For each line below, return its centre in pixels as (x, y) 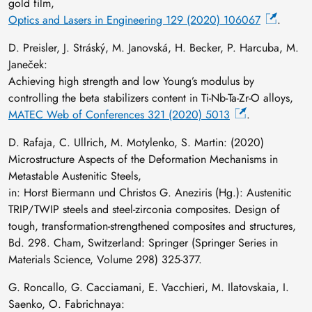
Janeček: (28, 64)
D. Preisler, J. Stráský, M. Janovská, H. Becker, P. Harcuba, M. (154, 47)
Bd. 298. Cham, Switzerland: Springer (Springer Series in (143, 242)
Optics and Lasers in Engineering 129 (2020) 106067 (134, 19)
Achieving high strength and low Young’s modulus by (131, 81)
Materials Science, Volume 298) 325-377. (105, 259)
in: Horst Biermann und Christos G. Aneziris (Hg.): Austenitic (150, 192)
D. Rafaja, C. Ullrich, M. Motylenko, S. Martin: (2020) (136, 142)
